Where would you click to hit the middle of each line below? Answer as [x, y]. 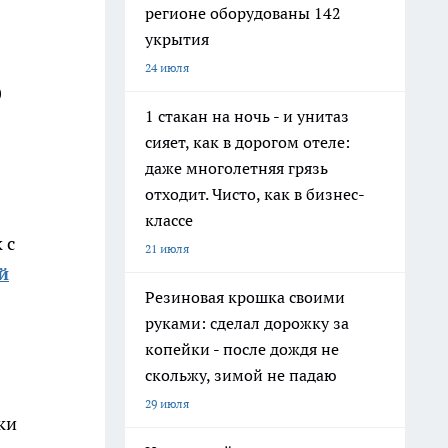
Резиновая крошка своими [245, 297]
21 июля [167, 248]
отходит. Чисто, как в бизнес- [255, 194]
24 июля [167, 67]
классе [169, 220]
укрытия [177, 39]
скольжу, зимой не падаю [241, 375]
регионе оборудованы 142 [243, 13]
